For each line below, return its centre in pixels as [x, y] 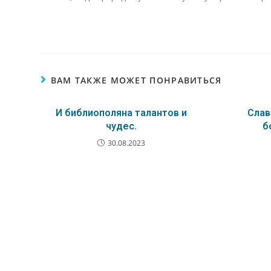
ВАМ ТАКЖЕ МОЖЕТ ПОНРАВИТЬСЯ [136, 80]
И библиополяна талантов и [122, 113]
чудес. [122, 126]
